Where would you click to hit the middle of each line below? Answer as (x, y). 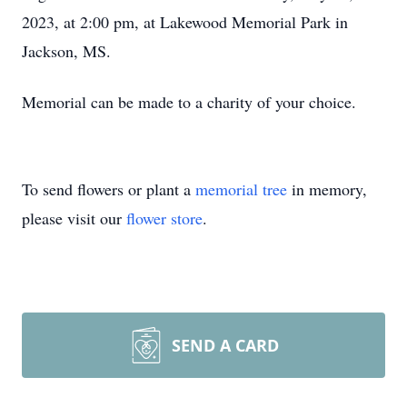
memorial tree (241, 189)
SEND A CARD (225, 345)
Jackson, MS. (66, 51)
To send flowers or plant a (109, 189)
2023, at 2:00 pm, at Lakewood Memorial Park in (185, 22)
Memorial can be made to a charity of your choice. (189, 102)
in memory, (327, 189)
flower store (164, 218)
